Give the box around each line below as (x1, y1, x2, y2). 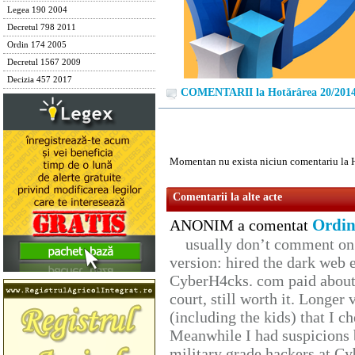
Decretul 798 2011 (7, 23, 76, 32)
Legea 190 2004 (7, 6, 67, 14)
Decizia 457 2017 (7, 75, 72, 84)
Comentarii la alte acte (173, 191, 282, 204)
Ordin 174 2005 (7, 40, 67, 49)
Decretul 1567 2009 (7, 58, 81, 67)
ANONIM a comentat (170, 216, 312, 235)
